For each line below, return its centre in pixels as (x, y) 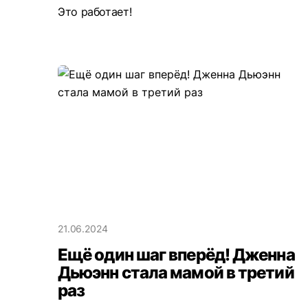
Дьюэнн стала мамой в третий (176, 272)
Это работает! (95, 12)
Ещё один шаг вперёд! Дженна (176, 254)
